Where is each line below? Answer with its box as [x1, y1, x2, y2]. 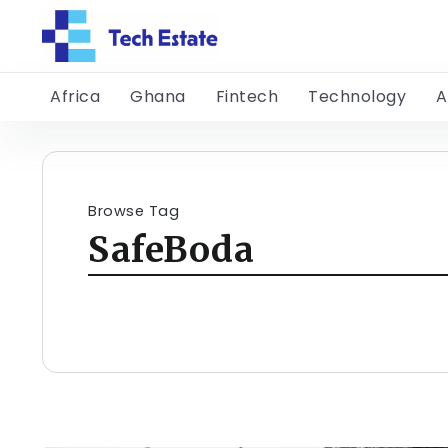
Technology [308, 85, 406, 109]
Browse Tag [88, 201, 179, 222]
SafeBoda [88, 227, 254, 273]
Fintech [215, 85, 278, 109]
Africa [50, 85, 100, 109]
